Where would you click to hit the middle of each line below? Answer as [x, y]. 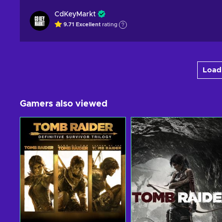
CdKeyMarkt [75, 14]
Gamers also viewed [64, 104]
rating [109, 25]
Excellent [88, 25]
